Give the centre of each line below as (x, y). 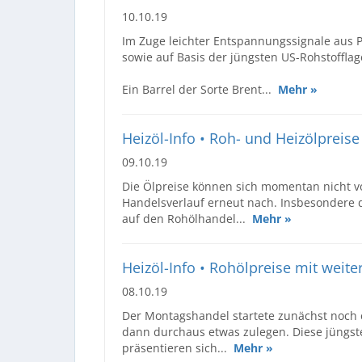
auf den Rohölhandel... (187, 218)
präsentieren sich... (178, 347)
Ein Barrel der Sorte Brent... (200, 89)
